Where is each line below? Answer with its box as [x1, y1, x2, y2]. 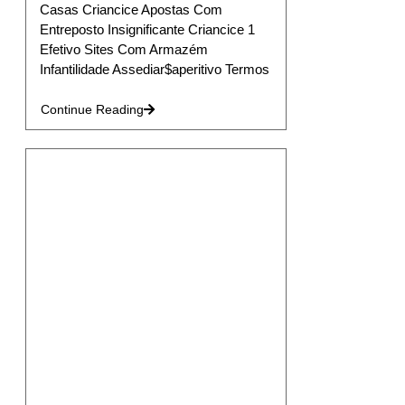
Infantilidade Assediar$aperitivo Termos [39, 61, 269, 78]
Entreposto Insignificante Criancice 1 [39, 22, 255, 38]
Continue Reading [40, 102, 144, 118]
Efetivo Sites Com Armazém [39, 42, 208, 58]
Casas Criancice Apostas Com [39, 2, 222, 18]
